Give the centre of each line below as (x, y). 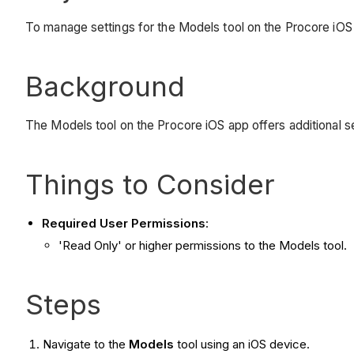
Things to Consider (154, 185)
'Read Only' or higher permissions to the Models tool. (203, 246)
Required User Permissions (124, 224)
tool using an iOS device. (242, 345)
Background (105, 86)
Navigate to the (86, 345)
